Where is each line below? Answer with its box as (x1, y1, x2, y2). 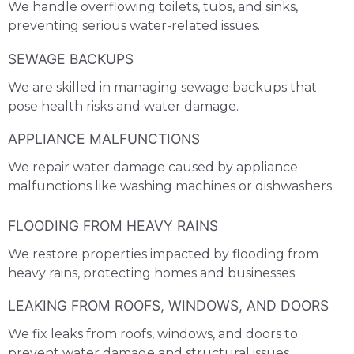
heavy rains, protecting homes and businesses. (8, 265, 297, 281)
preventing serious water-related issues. (8, 17, 260, 33)
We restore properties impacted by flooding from (8, 247, 318, 262)
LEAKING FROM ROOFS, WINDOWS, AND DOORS (8, 297, 329, 314)
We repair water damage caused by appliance (8, 159, 298, 175)
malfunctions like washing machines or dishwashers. (8, 178, 334, 194)
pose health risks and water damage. (8, 99, 239, 115)
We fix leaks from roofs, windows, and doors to (8, 326, 298, 342)
